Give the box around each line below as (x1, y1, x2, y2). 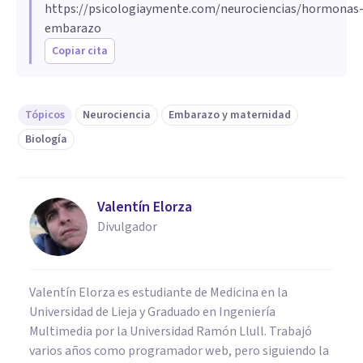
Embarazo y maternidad (169, 106, 291, 123)
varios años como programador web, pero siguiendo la (29, 341, 329, 360)
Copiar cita (52, 42, 108, 59)
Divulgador (97, 217, 157, 236)
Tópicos (25, 106, 65, 123)
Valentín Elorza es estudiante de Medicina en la (29, 283, 288, 301)
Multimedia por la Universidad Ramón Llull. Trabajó (29, 322, 312, 340)
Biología (25, 130, 67, 147)
